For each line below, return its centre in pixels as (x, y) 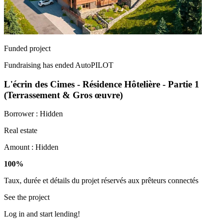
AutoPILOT (94, 65)
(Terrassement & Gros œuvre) (63, 95)
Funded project (27, 48)
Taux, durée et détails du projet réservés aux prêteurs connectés (101, 181)
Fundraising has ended (40, 65)
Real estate (21, 131)
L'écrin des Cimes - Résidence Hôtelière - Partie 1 (102, 84)
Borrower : (22, 114)
